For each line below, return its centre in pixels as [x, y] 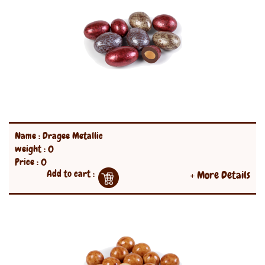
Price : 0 [31, 162]
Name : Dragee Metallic [59, 136]
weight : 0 [34, 149]
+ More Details [220, 175]
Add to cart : [71, 174]
